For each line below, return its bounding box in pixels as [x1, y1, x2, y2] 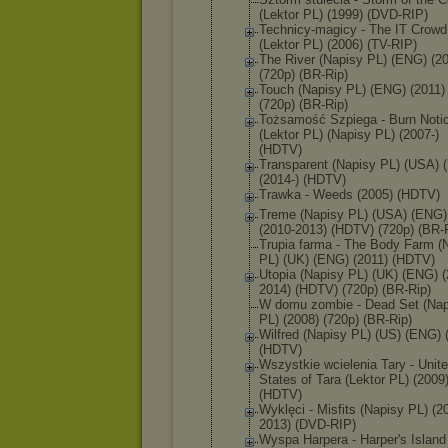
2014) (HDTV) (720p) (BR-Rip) [259, 282, 431, 297]
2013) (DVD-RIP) [259, 417, 356, 432]
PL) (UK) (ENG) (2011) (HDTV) [259, 252, 435, 267]
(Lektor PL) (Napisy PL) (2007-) [259, 127, 439, 142]
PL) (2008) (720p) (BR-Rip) [259, 312, 412, 327]
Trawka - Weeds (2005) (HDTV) [259, 187, 440, 202]
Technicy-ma [259, 22, 333, 37]
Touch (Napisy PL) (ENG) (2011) [259, 82, 445, 97]
